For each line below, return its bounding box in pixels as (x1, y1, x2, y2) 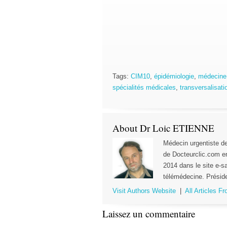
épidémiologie (154, 72, 194, 80)
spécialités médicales (112, 84, 176, 91)
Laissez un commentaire (102, 207, 195, 220)
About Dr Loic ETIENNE (112, 122, 214, 134)
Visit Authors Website (112, 187, 176, 195)
